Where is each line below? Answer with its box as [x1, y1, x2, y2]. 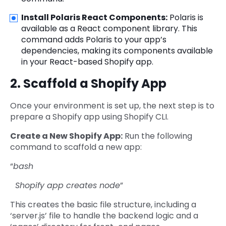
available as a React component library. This [21, 23, 197, 35]
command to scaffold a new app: [10, 141, 142, 153]
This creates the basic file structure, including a [10, 199, 196, 211]
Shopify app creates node [10, 180, 120, 192]
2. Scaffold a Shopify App [10, 75, 166, 92]
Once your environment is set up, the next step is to [10, 100, 214, 112]
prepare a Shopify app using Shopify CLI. [10, 111, 168, 123]
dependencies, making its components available [21, 45, 213, 57]
